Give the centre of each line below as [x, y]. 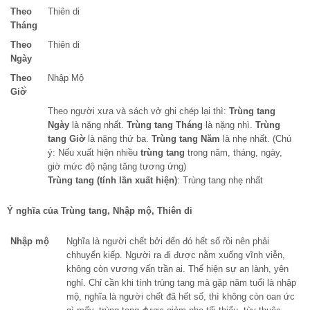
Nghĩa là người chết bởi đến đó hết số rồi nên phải [168, 241]
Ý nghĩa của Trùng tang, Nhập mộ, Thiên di [100, 211]
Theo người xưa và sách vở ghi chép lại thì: [138, 111]
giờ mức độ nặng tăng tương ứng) [117, 167]
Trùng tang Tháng [165, 125]
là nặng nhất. [98, 125]
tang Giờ [66, 139]
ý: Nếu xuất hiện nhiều [94, 153]
